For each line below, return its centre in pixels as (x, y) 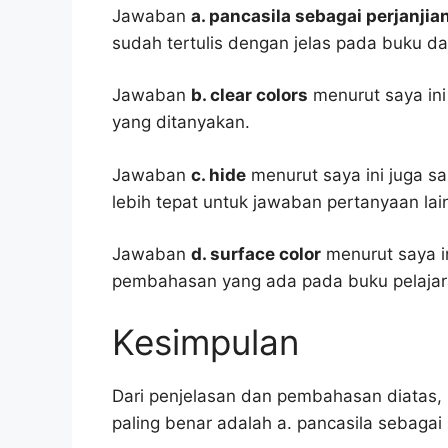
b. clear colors (249, 95)
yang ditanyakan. (181, 122)
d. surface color (256, 254)
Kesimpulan (205, 341)
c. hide (218, 174)
